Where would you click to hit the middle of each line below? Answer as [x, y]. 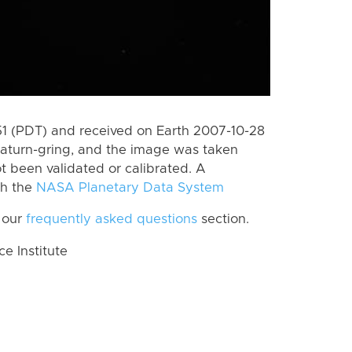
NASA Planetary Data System [130, 187]
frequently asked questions [112, 220]
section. [223, 220]
